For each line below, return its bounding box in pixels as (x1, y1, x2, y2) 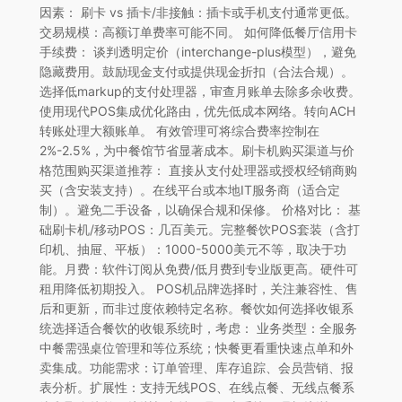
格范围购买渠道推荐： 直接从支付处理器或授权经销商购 (39, 162, 357, 178)
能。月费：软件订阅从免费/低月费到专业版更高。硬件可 (39, 260, 358, 276)
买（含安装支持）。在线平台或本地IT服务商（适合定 (39, 181, 340, 197)
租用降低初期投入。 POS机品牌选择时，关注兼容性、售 (39, 280, 358, 296)
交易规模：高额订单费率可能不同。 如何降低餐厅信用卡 (39, 23, 357, 39)
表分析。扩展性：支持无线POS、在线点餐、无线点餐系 (39, 379, 354, 395)
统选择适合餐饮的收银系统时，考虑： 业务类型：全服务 (39, 319, 357, 336)
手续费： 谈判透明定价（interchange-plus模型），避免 (39, 43, 356, 59)
